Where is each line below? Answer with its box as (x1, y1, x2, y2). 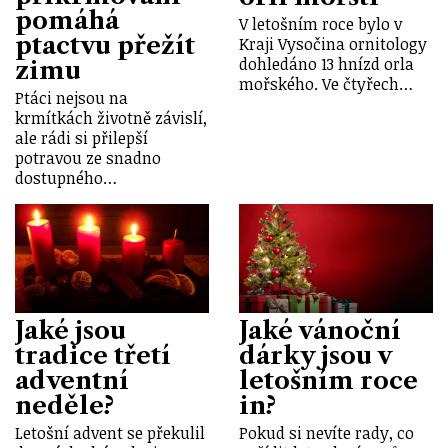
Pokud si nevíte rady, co (239, 421, 414, 444)
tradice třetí (15, 340, 171, 370)
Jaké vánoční (239, 315, 401, 345)
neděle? (15, 390, 114, 420)
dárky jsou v (239, 340, 391, 370)
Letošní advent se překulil (15, 421, 205, 444)
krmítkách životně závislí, (15, 106, 207, 129)
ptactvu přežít (15, 31, 195, 61)
